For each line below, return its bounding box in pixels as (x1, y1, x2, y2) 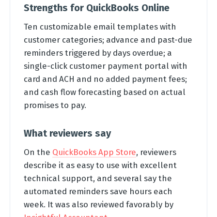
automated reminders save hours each (24, 186, 172, 196)
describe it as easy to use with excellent (24, 160, 177, 170)
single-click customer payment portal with (24, 61, 187, 71)
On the (24, 147, 52, 157)
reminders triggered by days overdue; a (24, 48, 172, 58)
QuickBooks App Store (52, 147, 136, 157)
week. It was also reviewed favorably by (24, 200, 173, 209)
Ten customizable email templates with (24, 22, 176, 31)
